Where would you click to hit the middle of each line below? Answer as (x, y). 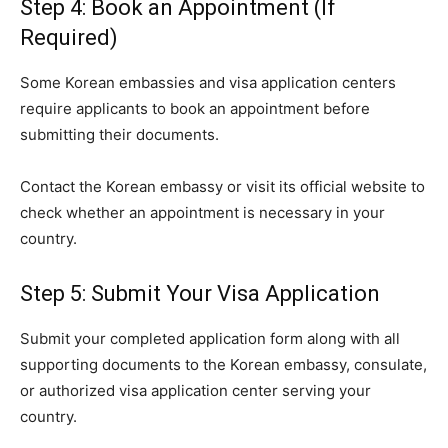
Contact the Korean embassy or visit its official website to (222, 187)
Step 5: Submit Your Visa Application (200, 294)
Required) (69, 38)
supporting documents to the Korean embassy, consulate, (223, 365)
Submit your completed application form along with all (210, 339)
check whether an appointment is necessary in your (202, 213)
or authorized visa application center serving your (195, 391)
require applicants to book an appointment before (195, 109)
